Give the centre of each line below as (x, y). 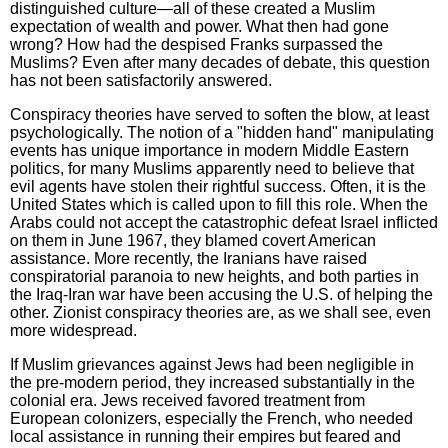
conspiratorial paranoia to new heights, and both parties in (214, 277)
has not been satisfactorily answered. (141, 81)
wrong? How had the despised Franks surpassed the (196, 45)
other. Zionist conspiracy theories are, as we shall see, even (220, 313)
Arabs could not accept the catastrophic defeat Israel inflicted (224, 223)
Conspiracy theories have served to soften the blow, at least (219, 115)
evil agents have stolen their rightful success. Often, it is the (218, 187)
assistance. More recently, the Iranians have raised (188, 259)
